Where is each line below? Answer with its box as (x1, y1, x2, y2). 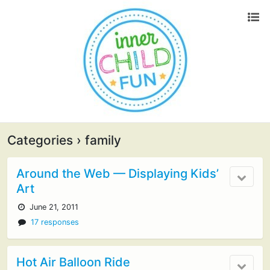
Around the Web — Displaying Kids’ (16, 166, 219, 181)
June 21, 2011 (27, 202, 79, 212)
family (81, 133, 121, 148)
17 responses (31, 218, 80, 227)
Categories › (7, 133, 81, 148)
